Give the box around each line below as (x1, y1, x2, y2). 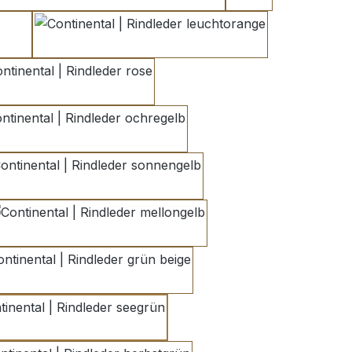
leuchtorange (148, 35, 229, 52)
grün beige (82, 271, 146, 288)
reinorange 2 (7, 35, 84, 52)
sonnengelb (89, 177, 159, 193)
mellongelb (95, 224, 161, 240)
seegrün (64, 318, 112, 335)
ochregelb (78, 130, 139, 146)
